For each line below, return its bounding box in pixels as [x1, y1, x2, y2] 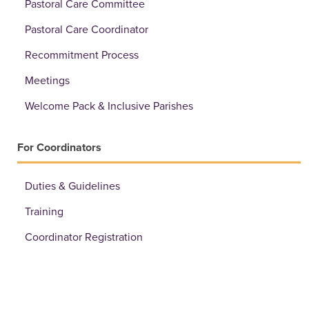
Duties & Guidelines [25, 179, 120, 193]
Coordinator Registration [25, 230, 143, 244]
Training [25, 204, 63, 219]
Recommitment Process [25, 48, 139, 62]
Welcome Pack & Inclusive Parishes [25, 99, 193, 113]
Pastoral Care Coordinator [25, 22, 148, 37]
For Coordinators [17, 140, 101, 154]
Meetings [25, 73, 70, 88]
